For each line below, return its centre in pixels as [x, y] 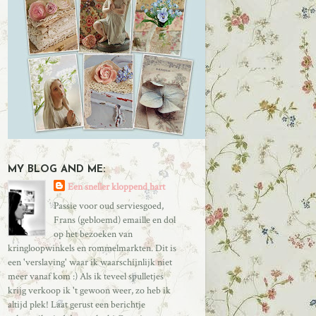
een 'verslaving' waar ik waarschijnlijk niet [90, 262]
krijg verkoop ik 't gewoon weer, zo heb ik [89, 290]
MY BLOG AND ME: [57, 169]
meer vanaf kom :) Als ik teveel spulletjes [86, 276]
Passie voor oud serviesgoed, [108, 205]
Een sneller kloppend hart [116, 186]
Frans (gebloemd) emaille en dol [114, 219]
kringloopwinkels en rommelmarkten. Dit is [92, 248]
